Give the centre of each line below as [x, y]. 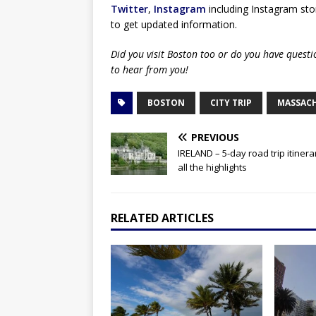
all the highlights [212, 168]
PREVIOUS [215, 138]
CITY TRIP [231, 103]
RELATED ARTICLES [162, 218]
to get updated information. [174, 25]
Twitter [129, 9]
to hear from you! [150, 70]
